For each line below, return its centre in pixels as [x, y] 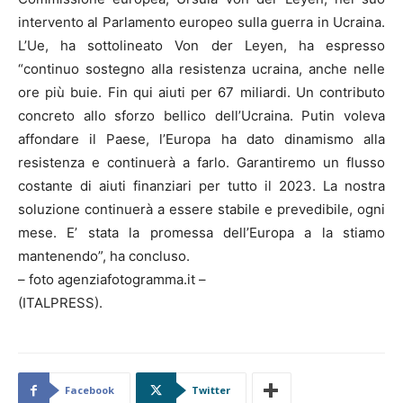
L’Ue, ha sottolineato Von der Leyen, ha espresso [201, 45]
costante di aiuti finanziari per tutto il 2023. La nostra [201, 185]
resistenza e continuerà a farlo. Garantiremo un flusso [201, 162]
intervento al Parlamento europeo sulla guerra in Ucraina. [201, 22]
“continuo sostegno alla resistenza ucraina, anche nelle [201, 68]
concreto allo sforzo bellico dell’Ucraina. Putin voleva [201, 115]
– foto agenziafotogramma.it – [112, 279]
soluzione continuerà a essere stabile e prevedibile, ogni [201, 209]
